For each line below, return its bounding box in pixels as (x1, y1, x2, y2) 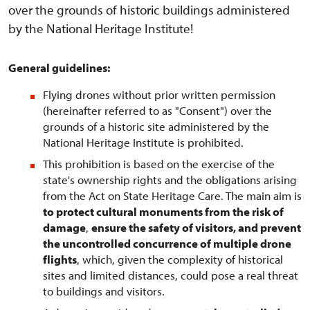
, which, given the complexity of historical (77, 252, 283, 266)
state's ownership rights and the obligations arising (43, 172, 297, 187)
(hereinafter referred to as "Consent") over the (43, 103, 272, 118)
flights (43, 252, 77, 266)
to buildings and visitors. (43, 284, 165, 298)
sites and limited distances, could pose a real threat (43, 268, 298, 282)
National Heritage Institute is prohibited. (43, 135, 244, 149)
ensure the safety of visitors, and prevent (91, 220, 301, 235)
